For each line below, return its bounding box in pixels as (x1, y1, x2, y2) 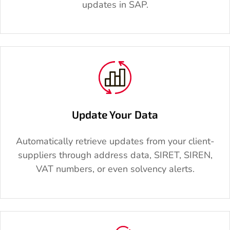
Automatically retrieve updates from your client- (15, 135, 215, 148)
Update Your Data (72, 108, 158, 121)
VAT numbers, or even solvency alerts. (35, 163, 195, 176)
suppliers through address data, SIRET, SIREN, (17, 149, 213, 162)
